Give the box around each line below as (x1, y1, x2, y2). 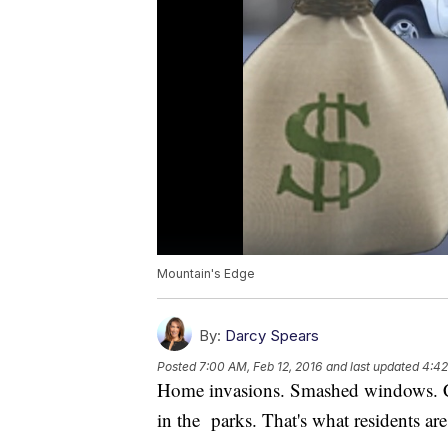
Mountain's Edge (157, 266, 255, 282)
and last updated (326, 359, 419, 375)
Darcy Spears (225, 326, 319, 346)
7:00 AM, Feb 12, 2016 (199, 359, 322, 375)
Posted (157, 359, 199, 375)
